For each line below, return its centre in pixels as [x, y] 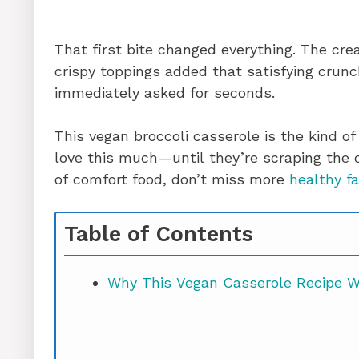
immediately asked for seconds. [165, 92]
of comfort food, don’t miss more [172, 179]
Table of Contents [159, 234]
